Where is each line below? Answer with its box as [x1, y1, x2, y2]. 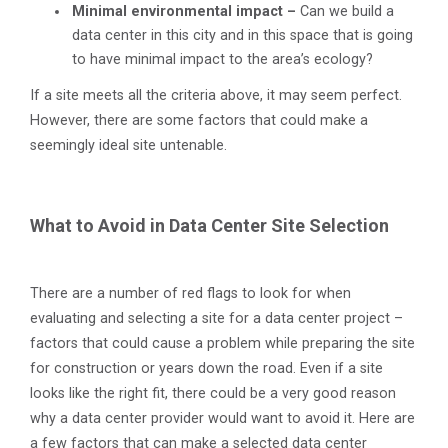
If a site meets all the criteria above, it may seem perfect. [30, 87, 402, 105]
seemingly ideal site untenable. [30, 137, 227, 155]
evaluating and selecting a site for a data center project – [30, 310, 403, 328]
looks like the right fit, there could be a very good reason [30, 385, 396, 403]
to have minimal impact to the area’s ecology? [72, 51, 373, 69]
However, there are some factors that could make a [30, 112, 368, 130]
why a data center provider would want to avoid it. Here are [30, 410, 415, 428]
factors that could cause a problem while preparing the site [30, 335, 415, 353]
